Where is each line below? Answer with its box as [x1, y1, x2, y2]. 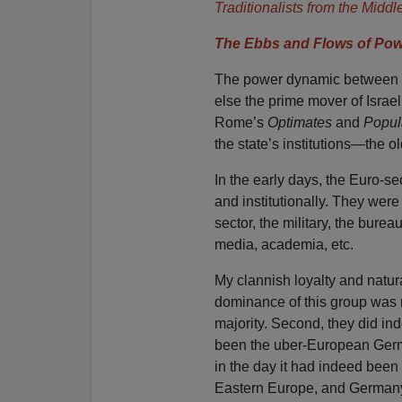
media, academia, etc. [214, 237, 354, 253]
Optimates [267, 115, 332, 131]
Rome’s [214, 115, 267, 131]
